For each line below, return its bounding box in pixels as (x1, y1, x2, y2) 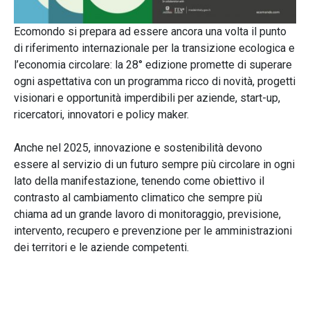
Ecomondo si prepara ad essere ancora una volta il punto (14, 25, 286, 39)
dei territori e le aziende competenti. (14, 241, 189, 255)
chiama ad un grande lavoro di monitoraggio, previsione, (14, 208, 281, 221)
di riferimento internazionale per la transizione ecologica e (14, 42, 295, 55)
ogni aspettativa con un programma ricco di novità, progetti (14, 75, 295, 89)
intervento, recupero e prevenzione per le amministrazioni (14, 224, 292, 238)
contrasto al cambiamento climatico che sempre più (14, 191, 262, 205)
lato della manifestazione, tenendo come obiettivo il (14, 174, 264, 188)
